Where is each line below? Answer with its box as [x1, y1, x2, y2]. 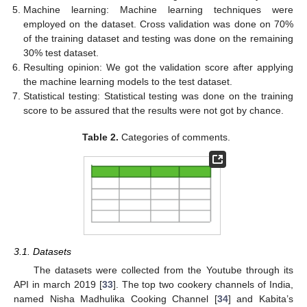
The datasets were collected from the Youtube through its [33, 265, 293, 276]
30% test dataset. [23, 47, 99, 59]
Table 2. [82, 131, 119, 143]
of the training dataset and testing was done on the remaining [23, 33, 293, 45]
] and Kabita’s [228, 293, 294, 305]
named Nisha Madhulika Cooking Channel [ [14, 293, 217, 305]
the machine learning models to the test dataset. [23, 76, 233, 88]
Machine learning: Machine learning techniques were [23, 4, 293, 16]
